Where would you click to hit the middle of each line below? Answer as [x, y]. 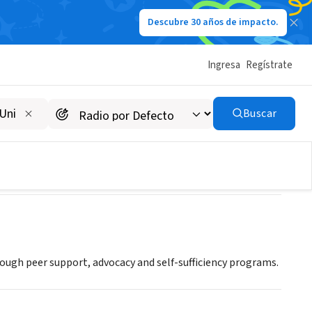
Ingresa [224, 65]
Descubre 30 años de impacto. [213, 22]
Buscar [260, 114]
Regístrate [269, 65]
